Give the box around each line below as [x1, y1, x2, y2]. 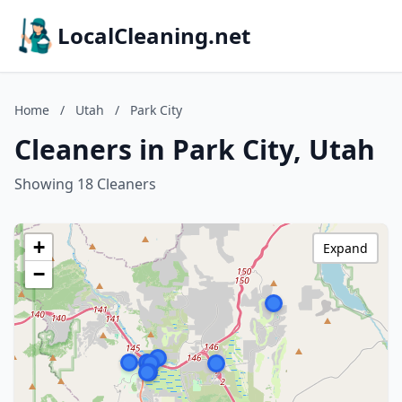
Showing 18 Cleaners [14, 174, 156, 194]
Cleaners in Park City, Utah [14, 131, 375, 168]
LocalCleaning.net [57, 21, 250, 50]
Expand [323, 240, 368, 257]
